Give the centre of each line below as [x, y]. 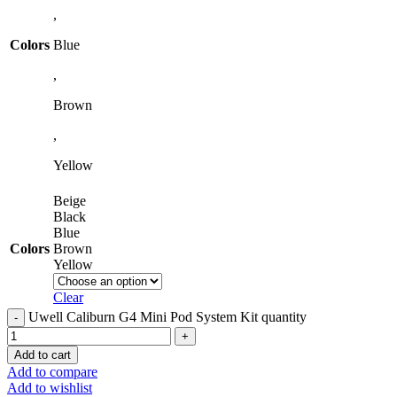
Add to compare [52, 371]
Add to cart [43, 354]
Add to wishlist [50, 387]
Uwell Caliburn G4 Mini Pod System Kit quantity [167, 316]
